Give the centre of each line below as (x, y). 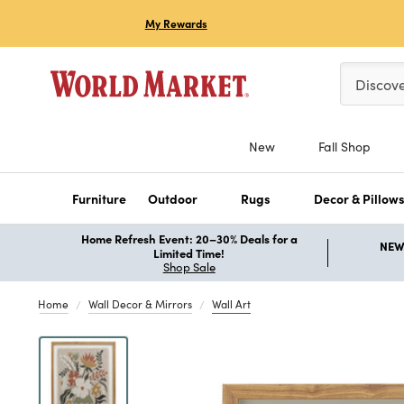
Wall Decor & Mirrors (140, 303)
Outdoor (173, 198)
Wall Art (231, 303)
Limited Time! (189, 252)
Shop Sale (189, 266)
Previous (186, 344)
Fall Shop (344, 146)
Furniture (99, 198)
